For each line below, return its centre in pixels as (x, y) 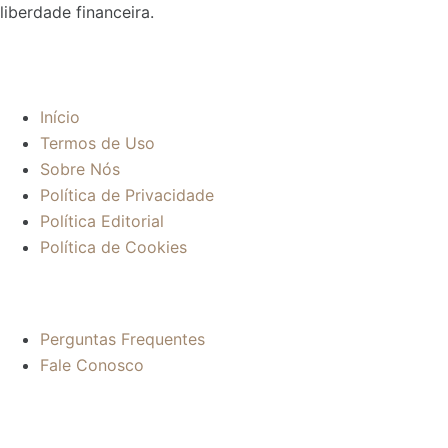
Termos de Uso (97, 143)
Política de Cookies (113, 247)
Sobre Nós (80, 169)
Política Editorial (102, 221)
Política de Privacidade (127, 195)
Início (60, 117)
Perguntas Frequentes (122, 338)
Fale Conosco (92, 364)
